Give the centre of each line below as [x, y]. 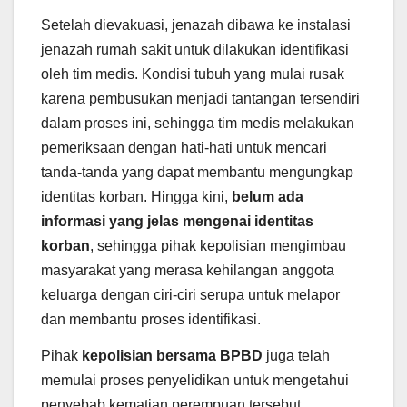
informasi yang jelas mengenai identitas [177, 222]
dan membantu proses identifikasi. [151, 320]
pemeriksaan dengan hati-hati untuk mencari [184, 148]
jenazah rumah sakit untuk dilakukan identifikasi [195, 50]
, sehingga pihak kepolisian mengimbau [218, 246]
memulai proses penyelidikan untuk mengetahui [195, 380]
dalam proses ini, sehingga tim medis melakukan [198, 124]
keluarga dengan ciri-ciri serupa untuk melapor [190, 295]
